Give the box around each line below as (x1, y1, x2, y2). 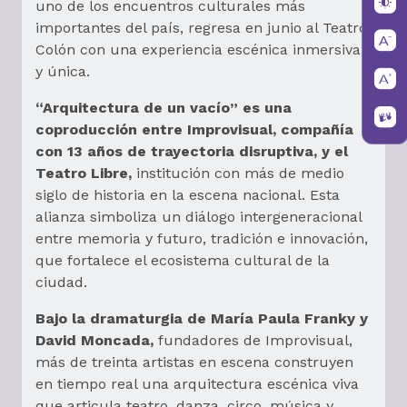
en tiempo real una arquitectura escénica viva (35, 375, 359, 393)
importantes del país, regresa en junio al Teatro (35, 19, 367, 37)
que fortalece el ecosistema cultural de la (35, 252, 330, 270)
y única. (35, 63, 90, 81)
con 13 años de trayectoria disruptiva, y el (35, 143, 348, 161)
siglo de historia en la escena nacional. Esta (35, 186, 340, 204)
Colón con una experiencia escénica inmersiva (35, 41, 361, 59)
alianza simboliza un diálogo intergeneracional (35, 208, 362, 226)
